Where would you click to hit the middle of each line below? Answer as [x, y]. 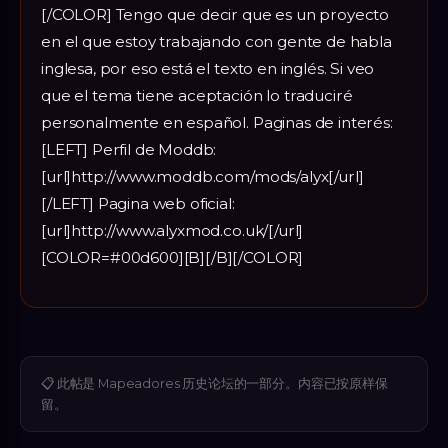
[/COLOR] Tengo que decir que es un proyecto [215, 14]
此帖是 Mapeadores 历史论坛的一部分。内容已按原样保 [222, 383]
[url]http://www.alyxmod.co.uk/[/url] [172, 230]
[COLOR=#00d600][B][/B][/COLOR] [172, 257]
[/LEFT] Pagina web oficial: [138, 203]
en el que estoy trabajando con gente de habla [216, 41]
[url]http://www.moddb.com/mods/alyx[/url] [202, 176]
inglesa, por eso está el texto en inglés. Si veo [208, 68]
